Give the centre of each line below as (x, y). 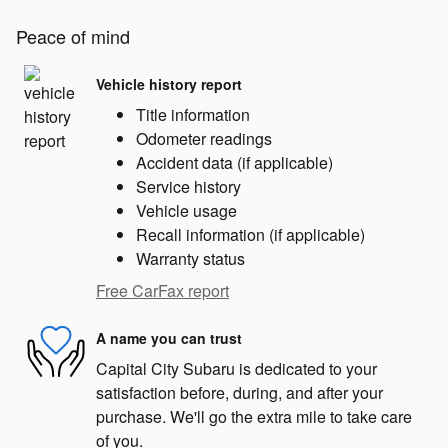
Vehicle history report (169, 83)
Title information (193, 115)
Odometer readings (204, 139)
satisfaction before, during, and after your (239, 393)
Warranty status (190, 259)
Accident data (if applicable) (234, 163)
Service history (188, 187)
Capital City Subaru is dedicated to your (236, 369)
